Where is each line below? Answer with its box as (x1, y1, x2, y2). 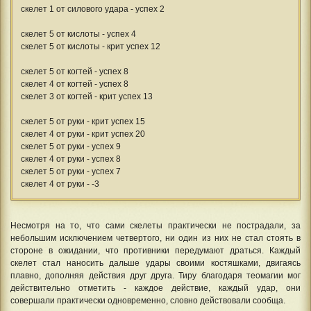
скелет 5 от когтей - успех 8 (21, 66, 128, 76)
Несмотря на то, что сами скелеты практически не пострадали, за (10, 221, 301, 231)
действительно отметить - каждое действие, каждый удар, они (10, 283, 301, 294)
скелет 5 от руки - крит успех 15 (21, 116, 145, 126)
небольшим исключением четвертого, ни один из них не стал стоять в (10, 233, 301, 244)
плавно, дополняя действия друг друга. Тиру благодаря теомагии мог (10, 271, 301, 281)
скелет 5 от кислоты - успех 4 (21, 28, 136, 39)
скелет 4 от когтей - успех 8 (21, 78, 128, 89)
